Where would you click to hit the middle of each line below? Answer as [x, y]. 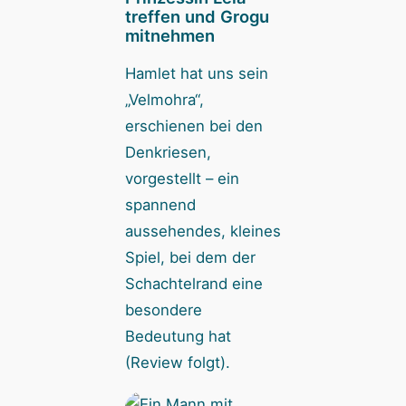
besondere [163, 310]
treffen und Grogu [197, 17]
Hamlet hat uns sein [196, 74]
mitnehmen [169, 36]
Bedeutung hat [178, 337]
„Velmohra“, [164, 100]
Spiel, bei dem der [190, 258]
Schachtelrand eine [193, 284]
